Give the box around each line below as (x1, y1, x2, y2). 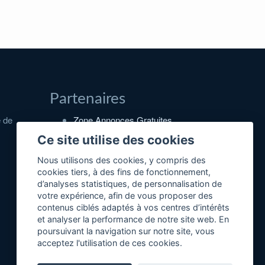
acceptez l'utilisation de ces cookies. (37, 238, 183, 248)
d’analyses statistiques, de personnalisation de (37, 179, 222, 189)
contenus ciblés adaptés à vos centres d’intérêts (37, 202, 230, 213)
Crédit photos (73, 185, 125, 198)
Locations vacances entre (73, 132, 173, 146)
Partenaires (49, 91, 125, 106)
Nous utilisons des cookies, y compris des (37, 155, 206, 166)
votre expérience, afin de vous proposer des (37, 190, 214, 201)
